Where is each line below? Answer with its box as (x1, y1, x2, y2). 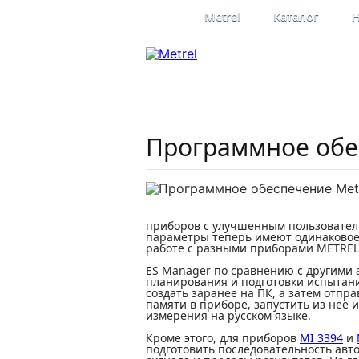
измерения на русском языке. (146, 308, 311, 323)
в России (201, 95, 240, 107)
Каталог (273, 8, 319, 24)
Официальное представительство (147, 85, 293, 97)
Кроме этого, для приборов (146, 330, 300, 345)
